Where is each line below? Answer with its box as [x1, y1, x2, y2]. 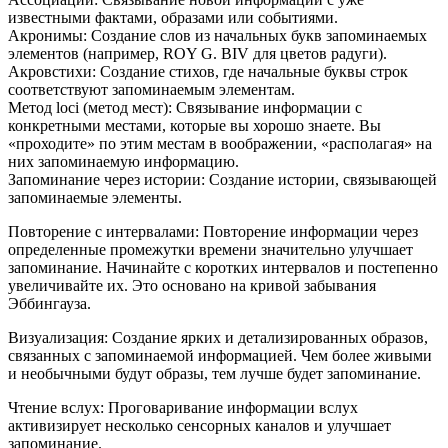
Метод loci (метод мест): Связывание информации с [8, 98, 362, 116]
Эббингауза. [8, 294, 91, 312]
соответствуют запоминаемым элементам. [8, 80, 295, 98]
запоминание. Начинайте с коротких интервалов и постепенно [8, 258, 438, 276]
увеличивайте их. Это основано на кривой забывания [8, 276, 376, 294]
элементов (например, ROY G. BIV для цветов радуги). [8, 44, 387, 62]
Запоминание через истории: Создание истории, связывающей [8, 170, 437, 188]
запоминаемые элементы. [8, 188, 182, 206]
